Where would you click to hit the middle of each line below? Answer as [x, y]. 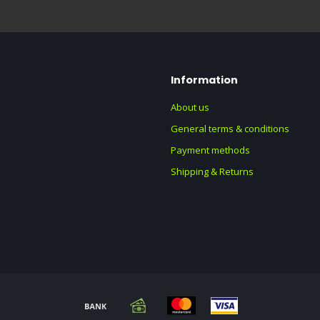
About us [190, 107]
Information [204, 80]
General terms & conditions [230, 129]
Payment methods [210, 150]
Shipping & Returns [212, 171]
